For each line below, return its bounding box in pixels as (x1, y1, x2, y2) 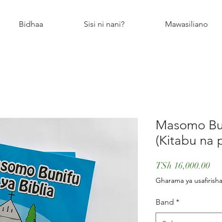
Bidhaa (19, 19, 43, 29)
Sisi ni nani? (84, 19, 124, 29)
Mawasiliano (165, 19, 208, 29)
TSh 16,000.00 (156, 160, 210, 171)
